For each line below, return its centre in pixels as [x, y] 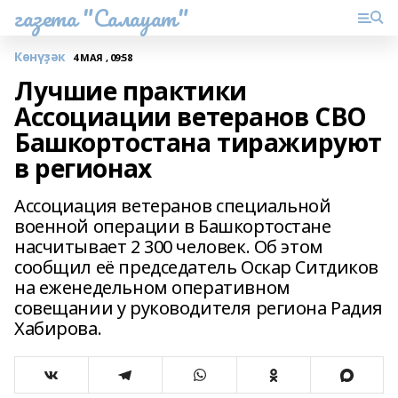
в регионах [83, 168]
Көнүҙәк [40, 56]
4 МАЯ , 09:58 [103, 57]
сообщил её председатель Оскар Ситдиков [197, 267]
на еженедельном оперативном [152, 287]
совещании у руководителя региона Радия [199, 308]
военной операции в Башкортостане [173, 226]
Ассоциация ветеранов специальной [173, 206]
